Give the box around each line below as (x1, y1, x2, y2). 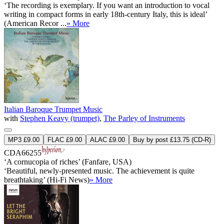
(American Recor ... (4, 18, 66, 27)
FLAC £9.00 (47, 135, 82, 143)
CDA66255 (4, 148, 41, 157)
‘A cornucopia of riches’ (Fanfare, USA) (4, 157, 131, 166)
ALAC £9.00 (90, 135, 125, 143)
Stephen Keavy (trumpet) (20, 113, 99, 122)
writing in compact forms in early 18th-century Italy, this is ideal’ (4, 9, 207, 18)
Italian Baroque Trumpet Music (4, 104, 102, 113)
